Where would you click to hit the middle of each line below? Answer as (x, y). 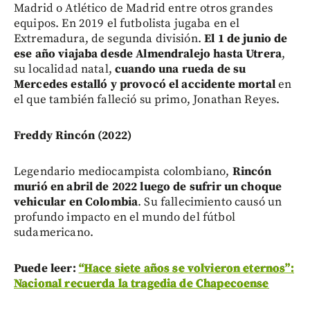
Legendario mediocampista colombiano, (123, 172)
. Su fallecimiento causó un (210, 202)
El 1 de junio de (246, 39)
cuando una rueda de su (181, 70)
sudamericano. (54, 233)
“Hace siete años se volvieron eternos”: (186, 269)
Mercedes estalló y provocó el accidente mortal (145, 85)
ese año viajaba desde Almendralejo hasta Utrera (148, 54)
